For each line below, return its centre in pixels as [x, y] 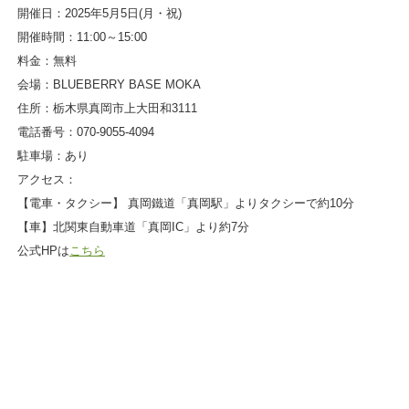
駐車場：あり [52, 155]
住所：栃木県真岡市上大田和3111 [107, 108]
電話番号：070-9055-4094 [85, 131]
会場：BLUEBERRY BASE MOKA [109, 84]
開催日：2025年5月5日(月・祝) [99, 13]
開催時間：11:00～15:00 [82, 37]
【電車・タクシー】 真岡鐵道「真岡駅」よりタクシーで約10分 [185, 203]
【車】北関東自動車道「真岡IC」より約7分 [133, 226]
